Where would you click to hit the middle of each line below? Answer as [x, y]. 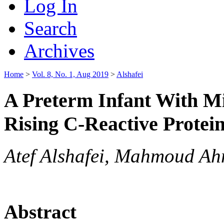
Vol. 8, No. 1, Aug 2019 [70, 74]
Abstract [40, 211]
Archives [59, 50]
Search [50, 28]
